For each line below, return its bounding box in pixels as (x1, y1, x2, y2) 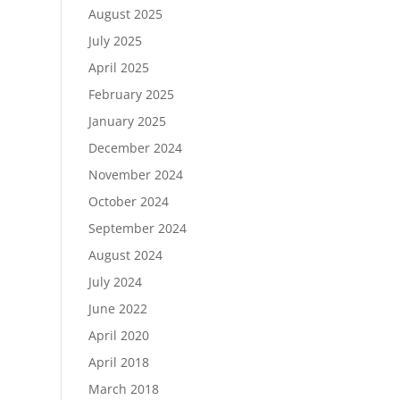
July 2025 (87, 32, 142, 49)
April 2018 (87, 354, 149, 371)
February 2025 (87, 86, 174, 103)
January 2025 (87, 112, 166, 129)
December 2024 (87, 139, 182, 156)
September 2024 (87, 220, 187, 237)
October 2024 (87, 193, 169, 210)
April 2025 (87, 59, 149, 76)
